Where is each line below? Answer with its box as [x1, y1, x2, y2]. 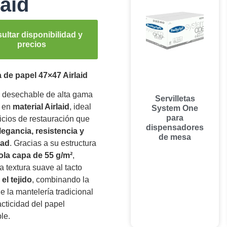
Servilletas [155, 94, 195, 103]
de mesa [159, 133, 192, 142]
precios [17, 40, 47, 49]
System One [152, 104, 199, 113]
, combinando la [31, 175, 89, 184]
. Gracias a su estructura [9, 139, 96, 148]
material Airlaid [12, 102, 69, 111]
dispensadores [146, 123, 204, 132]
